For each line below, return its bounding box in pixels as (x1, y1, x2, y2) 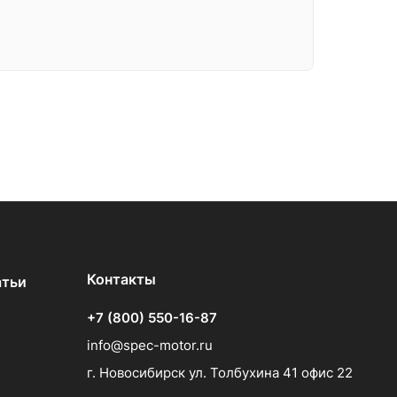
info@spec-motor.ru (87, 337, 213, 354)
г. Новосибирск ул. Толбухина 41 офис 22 (87, 364, 353, 381)
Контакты (87, 270, 156, 288)
